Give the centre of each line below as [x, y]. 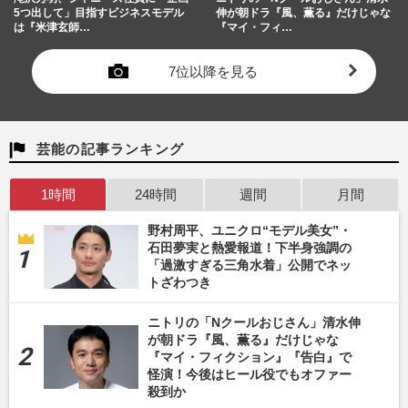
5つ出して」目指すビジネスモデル [99, 12]
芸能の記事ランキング [110, 148]
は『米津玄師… [52, 27]
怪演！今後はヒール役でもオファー [250, 374]
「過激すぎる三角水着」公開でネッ [250, 265]
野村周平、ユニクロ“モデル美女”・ [250, 230]
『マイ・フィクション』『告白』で [250, 357]
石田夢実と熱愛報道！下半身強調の [250, 247]
